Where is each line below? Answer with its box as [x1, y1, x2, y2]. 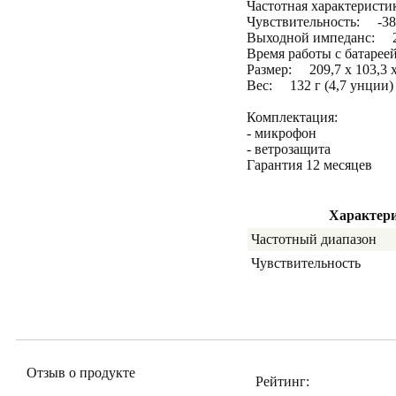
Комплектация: [247, 110, 338, 125]
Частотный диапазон [251, 232, 377, 247]
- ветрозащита [247, 141, 331, 156]
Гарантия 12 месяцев [247, 157, 372, 172]
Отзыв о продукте [27, 365, 135, 380]
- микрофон [247, 126, 316, 141]
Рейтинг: [255, 374, 309, 389]
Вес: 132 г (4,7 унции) [247, 78, 393, 93]
